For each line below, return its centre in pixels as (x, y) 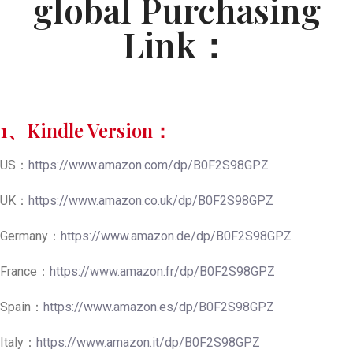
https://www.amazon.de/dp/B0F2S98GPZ (176, 236)
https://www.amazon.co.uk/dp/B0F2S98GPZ (151, 201)
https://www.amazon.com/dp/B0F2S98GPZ (149, 165)
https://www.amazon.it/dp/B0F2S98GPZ (148, 343)
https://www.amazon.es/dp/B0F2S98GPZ (159, 307)
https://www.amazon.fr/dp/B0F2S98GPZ (162, 272)
